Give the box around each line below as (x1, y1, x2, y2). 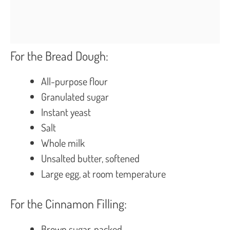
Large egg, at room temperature (41, 166, 166, 180)
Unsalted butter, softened (41, 151, 140, 165)
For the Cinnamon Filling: (10, 195, 127, 212)
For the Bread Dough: (10, 47, 108, 64)
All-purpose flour (41, 74, 108, 88)
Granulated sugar (41, 89, 109, 103)
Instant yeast (41, 105, 91, 119)
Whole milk (41, 136, 85, 149)
